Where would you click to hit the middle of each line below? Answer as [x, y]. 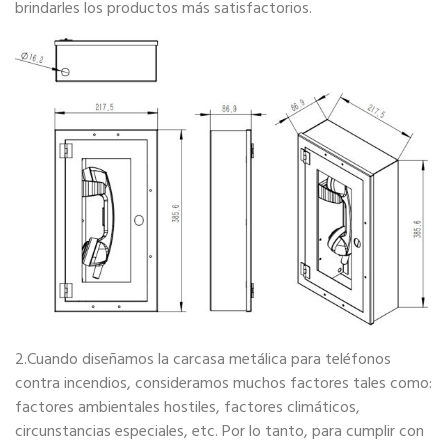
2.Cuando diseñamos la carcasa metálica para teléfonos [203, 359]
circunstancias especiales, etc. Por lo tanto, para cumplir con [219, 431]
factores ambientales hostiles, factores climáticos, [187, 407]
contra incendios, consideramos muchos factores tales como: [223, 383]
